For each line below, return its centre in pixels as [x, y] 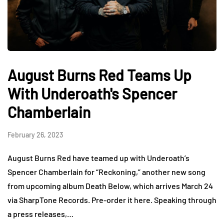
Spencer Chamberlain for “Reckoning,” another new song [106, 171]
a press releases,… [40, 213]
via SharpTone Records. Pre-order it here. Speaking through [112, 199]
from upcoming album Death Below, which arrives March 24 [110, 185]
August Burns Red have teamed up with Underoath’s [98, 157]
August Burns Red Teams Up [99, 75]
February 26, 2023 [35, 134]
